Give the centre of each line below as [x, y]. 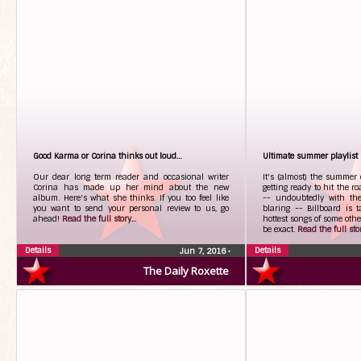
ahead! [48, 219]
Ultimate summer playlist [310, 156]
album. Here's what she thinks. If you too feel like [131, 198]
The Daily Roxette [186, 271]
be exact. [280, 229]
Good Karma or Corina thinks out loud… [108, 156]
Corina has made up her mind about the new [131, 187]
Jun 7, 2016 [204, 251]
